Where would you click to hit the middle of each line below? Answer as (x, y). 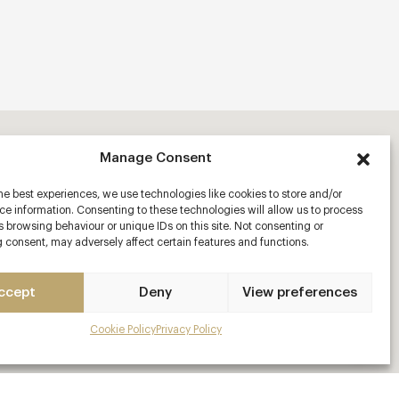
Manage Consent (155, 158)
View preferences (300, 292)
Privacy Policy (188, 330)
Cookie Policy (122, 330)
